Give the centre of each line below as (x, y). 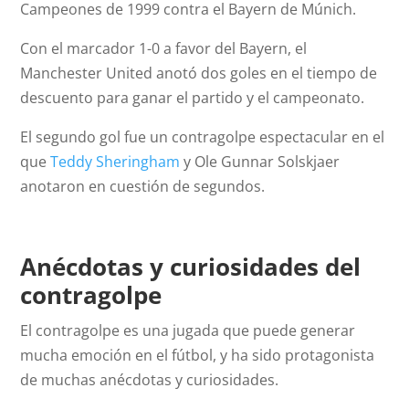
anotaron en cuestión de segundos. (143, 187)
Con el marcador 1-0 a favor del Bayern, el (164, 49)
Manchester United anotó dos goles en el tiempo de (199, 73)
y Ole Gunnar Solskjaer (260, 162)
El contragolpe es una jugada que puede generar (188, 331)
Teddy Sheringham (115, 162)
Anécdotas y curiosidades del (191, 267)
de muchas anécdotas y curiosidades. (150, 380)
